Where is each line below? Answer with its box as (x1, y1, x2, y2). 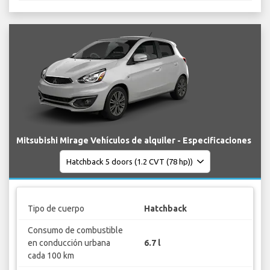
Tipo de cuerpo (27, 203, 84, 213)
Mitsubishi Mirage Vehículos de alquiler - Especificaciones (16, 136, 251, 146)
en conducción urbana (27, 237, 110, 248)
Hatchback (144, 203, 187, 213)
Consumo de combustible (27, 225, 123, 235)
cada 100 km (27, 250, 74, 260)
